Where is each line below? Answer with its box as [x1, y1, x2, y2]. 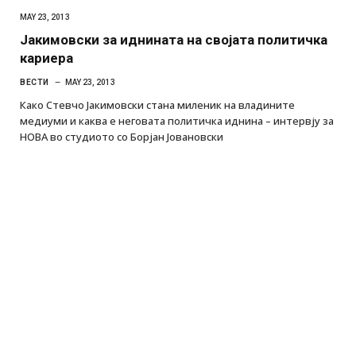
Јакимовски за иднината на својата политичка [20, 31, 327, 48]
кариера [20, 49, 73, 66]
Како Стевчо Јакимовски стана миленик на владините [20, 97, 295, 112]
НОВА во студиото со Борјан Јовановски [20, 129, 223, 144]
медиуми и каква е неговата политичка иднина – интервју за [20, 113, 334, 128]
